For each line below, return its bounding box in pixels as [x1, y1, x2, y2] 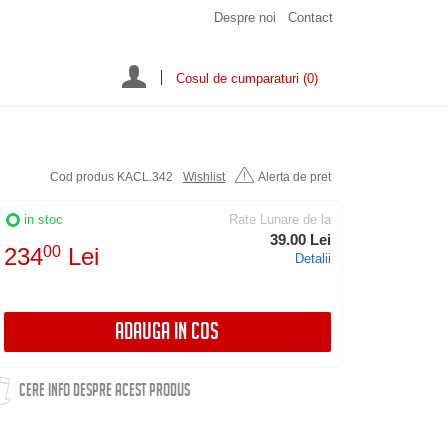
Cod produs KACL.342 [50, 169, 173, 184]
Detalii [295, 250, 331, 266]
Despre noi [214, 10, 276, 25]
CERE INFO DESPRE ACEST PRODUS [18, 381, 190, 403]
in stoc [23, 211, 63, 227]
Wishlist [183, 169, 225, 184]
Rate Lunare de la [229, 211, 331, 227]
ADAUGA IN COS [115, 319, 219, 349]
